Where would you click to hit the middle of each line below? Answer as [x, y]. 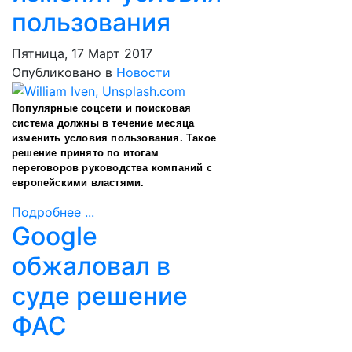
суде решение [100, 296]
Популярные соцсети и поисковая [101, 108]
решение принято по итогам [85, 153]
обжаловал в [91, 266]
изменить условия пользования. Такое [114, 138]
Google [55, 236]
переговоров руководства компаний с [112, 168]
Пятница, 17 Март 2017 [82, 53]
